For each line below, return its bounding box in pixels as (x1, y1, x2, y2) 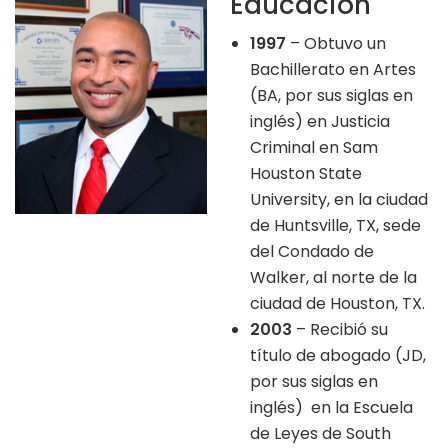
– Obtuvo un (290, 31, 386, 55)
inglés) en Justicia (250, 109, 390, 133)
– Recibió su (292, 317, 388, 341)
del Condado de (250, 239, 374, 263)
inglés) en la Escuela (250, 395, 413, 419)
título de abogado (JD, (250, 343, 426, 367)
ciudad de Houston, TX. (250, 291, 425, 315)
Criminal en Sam (250, 135, 378, 159)
